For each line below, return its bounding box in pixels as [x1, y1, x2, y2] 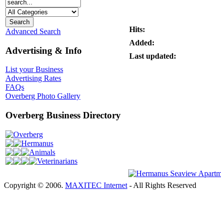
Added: [129, 38, 154, 47]
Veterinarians [37, 156, 77, 165]
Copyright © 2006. [4, 181, 65, 189]
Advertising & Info [5, 45, 82, 56]
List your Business [5, 65, 63, 74]
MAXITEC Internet [65, 181, 127, 189]
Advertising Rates [5, 74, 61, 83]
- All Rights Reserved [127, 181, 196, 189]
